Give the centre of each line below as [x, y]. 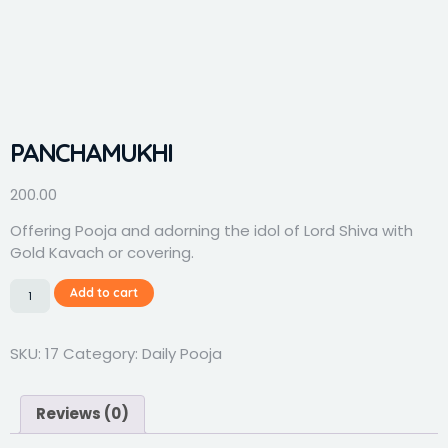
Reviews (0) [82, 414]
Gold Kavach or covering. [102, 253]
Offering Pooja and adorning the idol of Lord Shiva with [211, 231]
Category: [102, 353]
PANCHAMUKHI [91, 152]
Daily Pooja [182, 353]
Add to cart [103, 292]
